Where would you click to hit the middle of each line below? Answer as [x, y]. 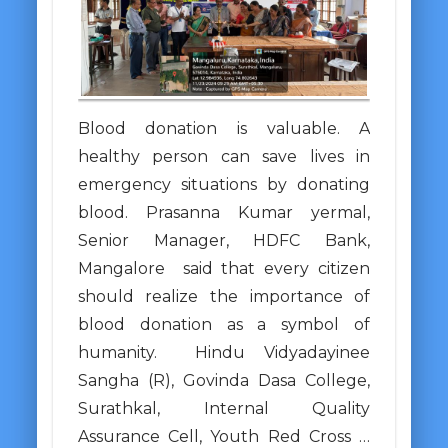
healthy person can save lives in [224, 156]
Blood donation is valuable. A [224, 128]
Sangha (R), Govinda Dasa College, [224, 380]
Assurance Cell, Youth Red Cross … [224, 436]
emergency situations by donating [224, 184]
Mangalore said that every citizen [224, 268]
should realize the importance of [224, 296]
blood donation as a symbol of [224, 324]
